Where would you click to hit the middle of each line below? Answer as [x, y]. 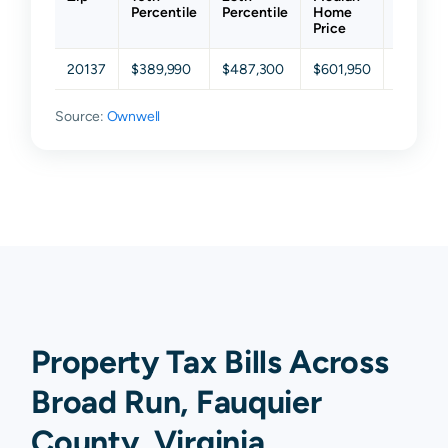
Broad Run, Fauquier [176, 402]
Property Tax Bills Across [210, 362]
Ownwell [133, 116]
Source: [81, 116]
